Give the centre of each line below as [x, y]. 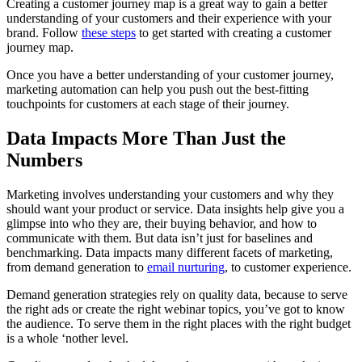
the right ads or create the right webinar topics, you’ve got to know [176, 309]
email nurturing [186, 267]
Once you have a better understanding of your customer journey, [170, 75]
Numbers [44, 160]
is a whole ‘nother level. [69, 339]
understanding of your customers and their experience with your [169, 19]
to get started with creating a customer [234, 33]
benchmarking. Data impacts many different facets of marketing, [170, 253]
